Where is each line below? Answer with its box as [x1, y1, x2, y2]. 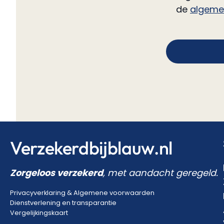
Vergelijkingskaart [10, 208, 68, 217]
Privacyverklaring [10, 188, 67, 197]
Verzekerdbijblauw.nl [10, 136, 172, 159]
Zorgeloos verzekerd [10, 166, 103, 179]
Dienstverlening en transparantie [10, 198, 116, 207]
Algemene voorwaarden [73, 188, 154, 197]
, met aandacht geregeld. [103, 166, 218, 179]
